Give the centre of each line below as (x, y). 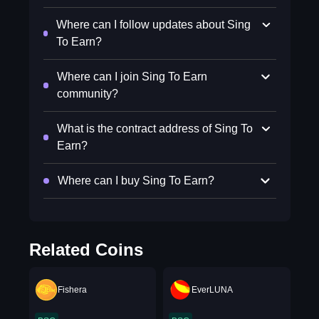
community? (87, 94)
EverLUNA (212, 290)
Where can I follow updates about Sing (154, 25)
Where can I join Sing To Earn (132, 77)
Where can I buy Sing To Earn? (136, 181)
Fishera (72, 290)
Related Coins (86, 250)
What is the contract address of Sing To (155, 129)
